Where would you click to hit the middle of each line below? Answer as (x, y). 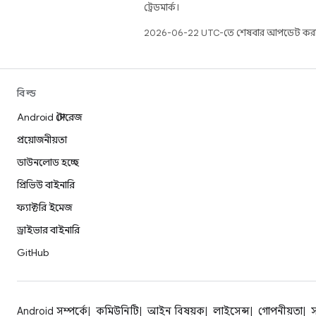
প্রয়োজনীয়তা (42, 140)
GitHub (33, 253)
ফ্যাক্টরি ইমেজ (44, 207)
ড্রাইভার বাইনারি (48, 230)
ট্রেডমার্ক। (162, 7)
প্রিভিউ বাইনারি (46, 185)
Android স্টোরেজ (49, 117)
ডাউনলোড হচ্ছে (48, 162)
